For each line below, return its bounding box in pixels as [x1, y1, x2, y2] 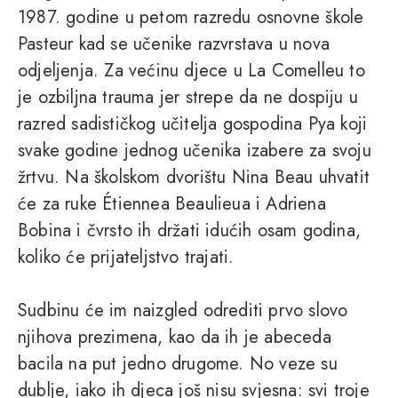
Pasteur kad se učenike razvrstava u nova [18, 31, 330, 58]
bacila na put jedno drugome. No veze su [18, 351, 338, 378]
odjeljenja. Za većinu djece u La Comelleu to [18, 58, 365, 84]
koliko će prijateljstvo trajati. [18, 244, 240, 271]
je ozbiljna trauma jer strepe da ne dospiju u [18, 84, 359, 111]
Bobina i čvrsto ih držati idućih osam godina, [18, 218, 361, 244]
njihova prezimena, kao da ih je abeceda [18, 324, 331, 351]
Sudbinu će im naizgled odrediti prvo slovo [18, 298, 348, 324]
